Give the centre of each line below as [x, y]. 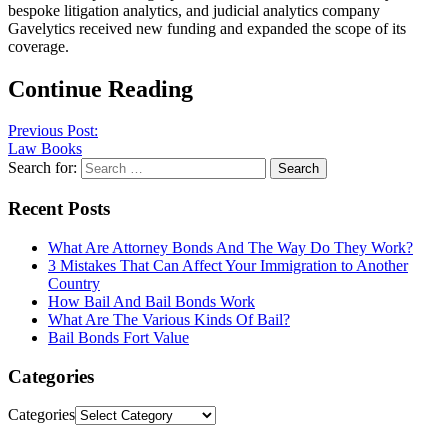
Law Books [45, 149]
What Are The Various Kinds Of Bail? [169, 319]
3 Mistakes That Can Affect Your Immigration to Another [228, 265]
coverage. [38, 46]
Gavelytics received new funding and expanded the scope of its [207, 28]
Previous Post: [53, 131]
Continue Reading [100, 88]
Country [74, 283]
